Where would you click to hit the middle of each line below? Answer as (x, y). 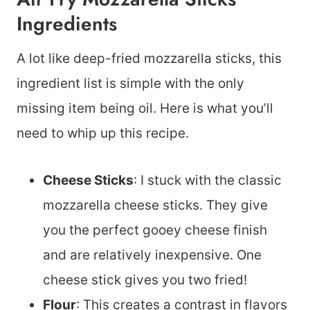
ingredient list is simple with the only (130, 83)
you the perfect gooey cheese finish (155, 230)
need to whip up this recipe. (104, 133)
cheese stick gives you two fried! (147, 280)
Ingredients (67, 24)
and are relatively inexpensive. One (152, 255)
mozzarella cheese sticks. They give (155, 205)
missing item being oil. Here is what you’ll (145, 108)
